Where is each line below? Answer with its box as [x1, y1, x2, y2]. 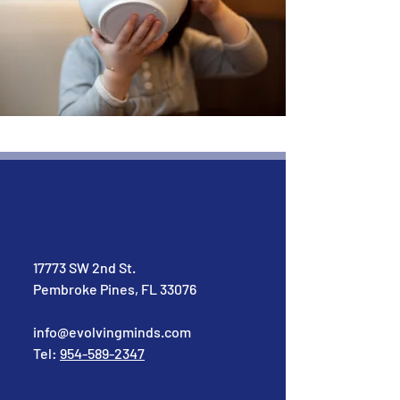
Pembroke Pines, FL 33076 [33, 280, 196, 297]
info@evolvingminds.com [33, 323, 191, 340]
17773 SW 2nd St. [33, 259, 136, 276]
